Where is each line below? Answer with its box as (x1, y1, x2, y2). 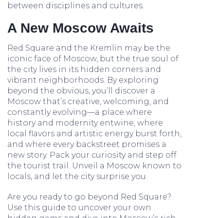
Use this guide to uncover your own (7, 203, 151, 212)
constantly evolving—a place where (7, 108, 152, 117)
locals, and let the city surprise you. (7, 172, 147, 181)
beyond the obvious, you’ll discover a (7, 86, 155, 95)
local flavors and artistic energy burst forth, (7, 129, 182, 138)
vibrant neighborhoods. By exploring (7, 75, 159, 85)
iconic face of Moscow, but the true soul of (7, 54, 179, 63)
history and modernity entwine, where (7, 118, 163, 127)
